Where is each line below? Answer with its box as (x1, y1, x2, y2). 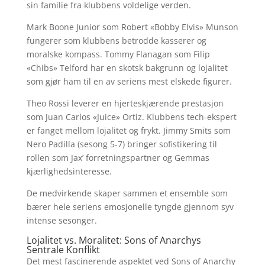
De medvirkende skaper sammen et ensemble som (26, 188, 228, 199)
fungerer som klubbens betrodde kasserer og (26, 35, 206, 46)
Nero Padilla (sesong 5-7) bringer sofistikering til (26, 138, 217, 150)
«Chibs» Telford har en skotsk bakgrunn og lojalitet (26, 62, 228, 73)
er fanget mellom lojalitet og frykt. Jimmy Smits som (26, 125, 231, 136)
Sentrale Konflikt (26, 243, 100, 256)
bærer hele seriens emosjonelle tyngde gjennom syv (26, 201, 234, 212)
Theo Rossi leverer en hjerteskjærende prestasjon (26, 98, 224, 109)
